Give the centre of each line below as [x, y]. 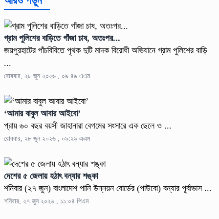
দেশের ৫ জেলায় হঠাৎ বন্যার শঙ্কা [51, 176]
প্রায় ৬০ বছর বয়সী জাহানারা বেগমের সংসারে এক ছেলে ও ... [88, 126]
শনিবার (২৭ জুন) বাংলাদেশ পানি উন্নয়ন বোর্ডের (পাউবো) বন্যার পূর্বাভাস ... [108, 188]
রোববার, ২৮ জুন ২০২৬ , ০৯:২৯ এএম [47, 139]
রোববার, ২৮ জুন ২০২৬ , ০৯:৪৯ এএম [47, 76]
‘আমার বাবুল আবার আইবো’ [42, 114]
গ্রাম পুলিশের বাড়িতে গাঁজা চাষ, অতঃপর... [62, 38]
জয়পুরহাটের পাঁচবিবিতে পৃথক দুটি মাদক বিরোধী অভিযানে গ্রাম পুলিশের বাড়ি [106, 51]
